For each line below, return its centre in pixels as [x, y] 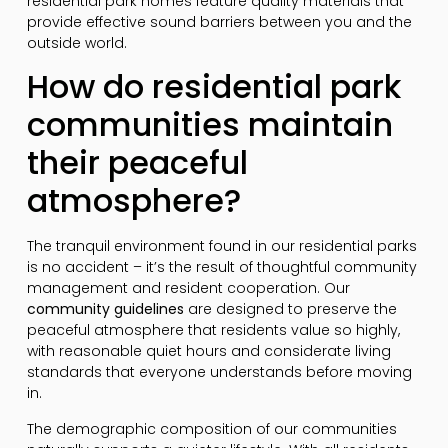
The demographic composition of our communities [211, 428]
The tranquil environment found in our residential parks [221, 246]
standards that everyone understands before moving [219, 372]
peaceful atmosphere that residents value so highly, [213, 330]
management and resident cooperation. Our [188, 288]
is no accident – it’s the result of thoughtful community [221, 267]
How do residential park [213, 87]
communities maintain [209, 125]
